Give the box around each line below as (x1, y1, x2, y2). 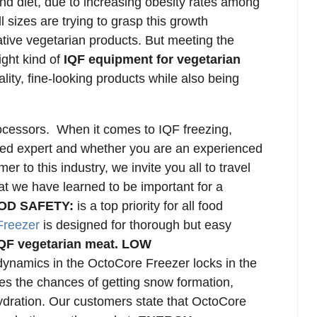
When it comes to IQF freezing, (53, 122, 232, 137)
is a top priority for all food (74, 199, 223, 213)
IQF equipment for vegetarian (64, 52, 241, 67)
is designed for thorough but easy (40, 218, 231, 232)
